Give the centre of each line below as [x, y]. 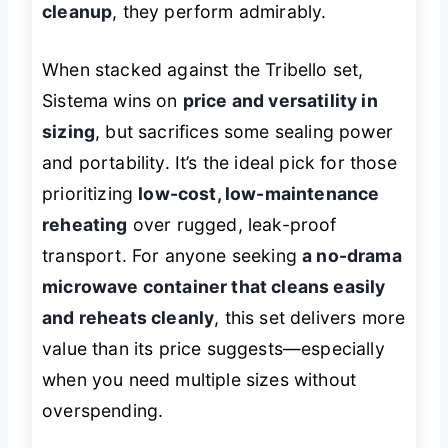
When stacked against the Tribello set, [203, 69]
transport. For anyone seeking [172, 255]
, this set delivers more [310, 317]
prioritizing [90, 193]
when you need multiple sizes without [199, 379]
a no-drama [352, 255]
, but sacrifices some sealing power [244, 131]
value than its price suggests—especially [213, 348]
